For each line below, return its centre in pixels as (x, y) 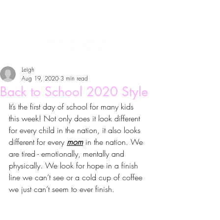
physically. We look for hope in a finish (75, 165)
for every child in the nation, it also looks (76, 130)
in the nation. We (114, 142)
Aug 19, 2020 (40, 78)
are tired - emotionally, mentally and (68, 154)
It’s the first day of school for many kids (72, 107)
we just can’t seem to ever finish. (63, 189)
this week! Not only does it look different (76, 118)
